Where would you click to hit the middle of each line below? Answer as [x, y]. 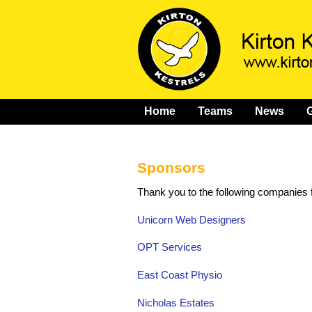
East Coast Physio [180, 275]
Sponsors [171, 168]
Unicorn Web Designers [192, 220]
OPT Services [170, 248]
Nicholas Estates [176, 303]
